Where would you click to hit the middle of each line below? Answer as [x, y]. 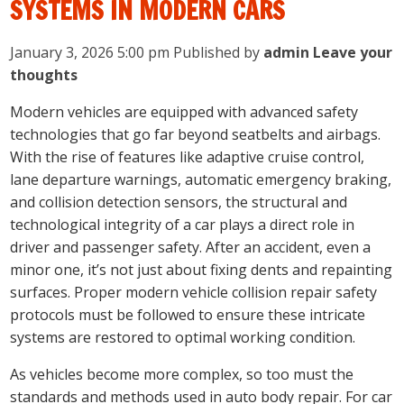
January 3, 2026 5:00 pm [90, 53]
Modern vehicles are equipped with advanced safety [184, 112]
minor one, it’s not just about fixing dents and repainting [202, 270]
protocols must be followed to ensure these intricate [188, 315]
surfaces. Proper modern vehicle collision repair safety [194, 293]
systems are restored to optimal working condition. [183, 338]
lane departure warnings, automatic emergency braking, [201, 180]
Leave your [353, 53]
